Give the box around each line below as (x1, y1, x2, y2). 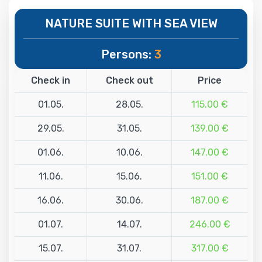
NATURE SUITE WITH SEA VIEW (44, 16, 218, 30)
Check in (31, 74, 70, 86)
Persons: (101, 47, 154, 61)
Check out (105, 74, 153, 86)
